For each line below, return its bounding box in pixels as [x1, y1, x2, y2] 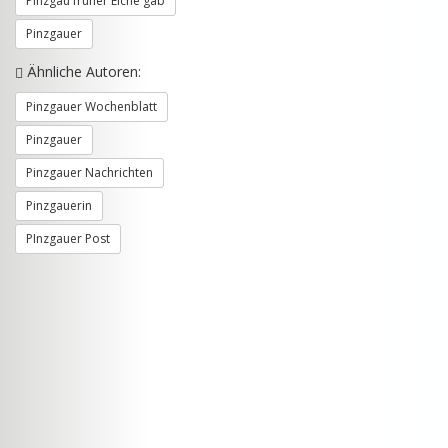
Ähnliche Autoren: [23, 62, 141, 81]
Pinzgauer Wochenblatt [26, 98, 157, 115]
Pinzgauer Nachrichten [26, 164, 153, 181]
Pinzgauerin [26, 197, 92, 214]
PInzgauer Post [26, 230, 110, 247]
